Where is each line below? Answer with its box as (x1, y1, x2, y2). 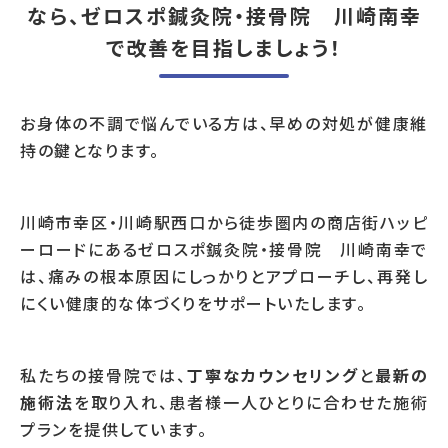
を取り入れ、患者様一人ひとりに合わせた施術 (73, 390, 429, 414)
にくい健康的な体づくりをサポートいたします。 (20, 291, 366, 315)
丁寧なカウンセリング (186, 363, 359, 387)
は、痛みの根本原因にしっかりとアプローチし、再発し (20, 264, 428, 288)
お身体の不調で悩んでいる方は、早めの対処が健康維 (20, 111, 428, 135)
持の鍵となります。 (20, 138, 160, 162)
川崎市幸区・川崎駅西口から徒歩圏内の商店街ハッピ (20, 210, 428, 234)
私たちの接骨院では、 (20, 363, 187, 387)
